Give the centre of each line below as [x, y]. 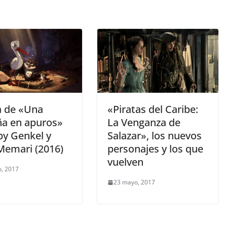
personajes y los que [155, 149]
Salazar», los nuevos [155, 136]
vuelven [125, 162]
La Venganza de [144, 123]
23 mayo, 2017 [134, 182]
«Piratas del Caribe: [153, 109]
